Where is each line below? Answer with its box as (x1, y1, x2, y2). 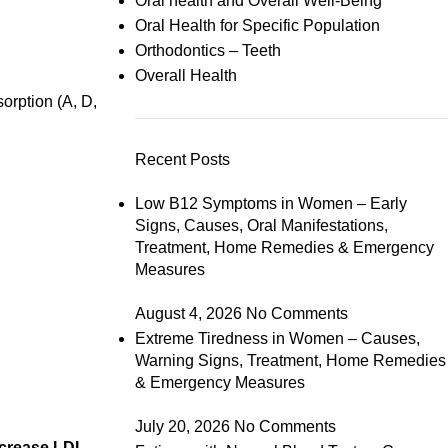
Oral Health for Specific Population (134, 17, 380, 34)
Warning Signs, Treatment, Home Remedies (134, 352, 446, 369)
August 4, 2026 (134, 305, 242, 322)
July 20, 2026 (134, 418, 230, 435)
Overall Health (134, 67, 237, 84)
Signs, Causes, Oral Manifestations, (134, 217, 388, 234)
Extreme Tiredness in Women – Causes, (134, 330, 420, 347)
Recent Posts (134, 151, 230, 168)
